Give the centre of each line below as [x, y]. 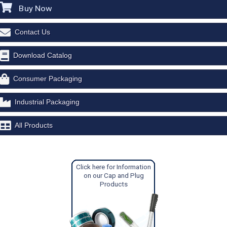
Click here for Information [113, 166]
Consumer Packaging [48, 78]
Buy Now [35, 8]
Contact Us [32, 32]
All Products [34, 125]
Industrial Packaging [47, 102]
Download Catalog [43, 55]
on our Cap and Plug [113, 175]
